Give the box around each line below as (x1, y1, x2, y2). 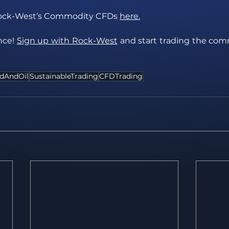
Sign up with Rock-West (16, 36, 118, 46)
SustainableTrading (30, 72, 98, 81)
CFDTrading (99, 72, 143, 81)
